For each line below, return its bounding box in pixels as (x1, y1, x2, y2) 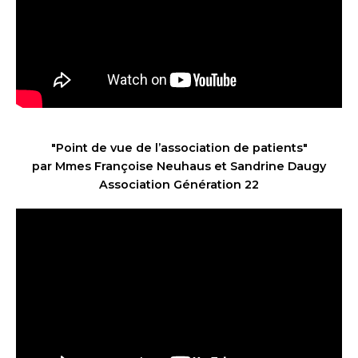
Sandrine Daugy (230, 159, 326, 174)
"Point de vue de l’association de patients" (50, 141, 308, 156)
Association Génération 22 (99, 177, 259, 193)
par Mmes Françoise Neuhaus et (32, 159, 230, 174)
